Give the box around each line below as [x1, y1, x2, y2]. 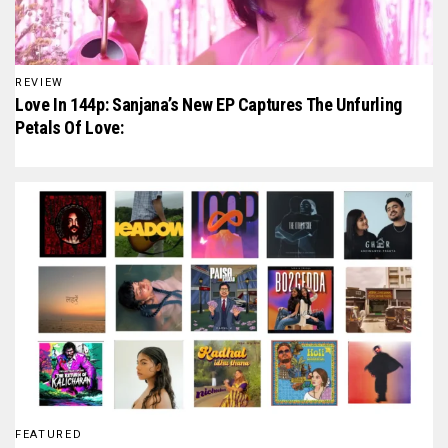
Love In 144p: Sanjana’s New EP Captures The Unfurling [15, 94, 402, 116]
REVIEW [15, 76, 64, 90]
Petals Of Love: [15, 117, 124, 139]
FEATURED [15, 428, 83, 442]
